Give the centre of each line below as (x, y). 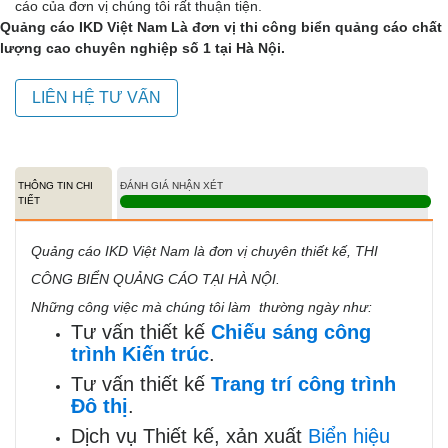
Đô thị (99, 406)
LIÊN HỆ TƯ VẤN (96, 97)
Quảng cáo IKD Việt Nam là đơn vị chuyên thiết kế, (193, 251)
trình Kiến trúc (140, 354)
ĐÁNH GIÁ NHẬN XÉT (172, 185)
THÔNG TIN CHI (55, 185)
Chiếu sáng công (291, 332)
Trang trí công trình (303, 384)
